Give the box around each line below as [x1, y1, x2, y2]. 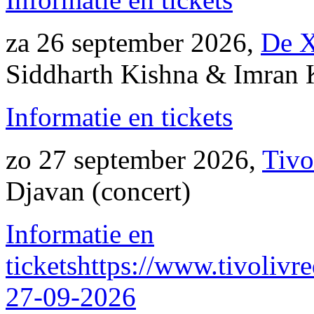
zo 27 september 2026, [6, 144, 262, 175]
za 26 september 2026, [6, 27, 261, 57]
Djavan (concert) [6, 176, 191, 206]
